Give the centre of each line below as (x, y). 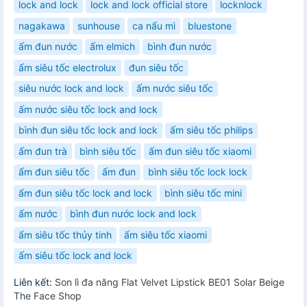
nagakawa (42, 25)
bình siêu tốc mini (203, 193)
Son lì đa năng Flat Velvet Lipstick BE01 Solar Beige (170, 282)
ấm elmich (112, 47)
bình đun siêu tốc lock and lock (88, 130)
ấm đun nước (48, 47)
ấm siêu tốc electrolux (67, 67)
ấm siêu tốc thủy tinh (65, 234)
